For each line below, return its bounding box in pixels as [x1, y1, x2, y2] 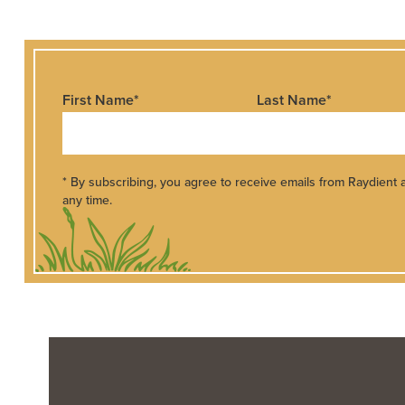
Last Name [256, 89, 326, 111]
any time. [61, 191, 112, 210]
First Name [61, 89, 134, 111]
